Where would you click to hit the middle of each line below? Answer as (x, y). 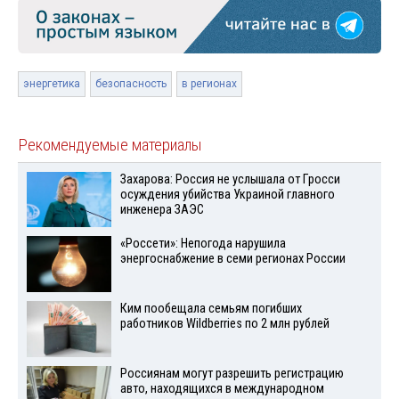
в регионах (209, 83)
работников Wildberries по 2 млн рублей (224, 324)
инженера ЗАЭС (162, 209)
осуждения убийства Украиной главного (227, 194)
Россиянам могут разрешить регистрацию (232, 373)
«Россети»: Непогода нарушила (203, 244)
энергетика (52, 83)
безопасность (131, 83)
